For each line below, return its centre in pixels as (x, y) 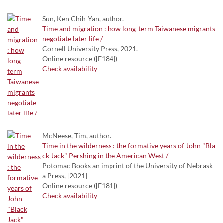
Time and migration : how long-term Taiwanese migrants (129, 29)
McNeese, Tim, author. (77, 136)
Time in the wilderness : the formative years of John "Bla (129, 146)
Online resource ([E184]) (80, 58)
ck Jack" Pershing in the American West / (105, 156)
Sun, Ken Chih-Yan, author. (83, 19)
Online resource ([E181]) (80, 185)
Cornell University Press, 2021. (90, 49)
